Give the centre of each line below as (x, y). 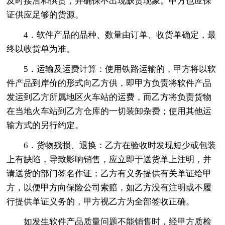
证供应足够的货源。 (45, 15)
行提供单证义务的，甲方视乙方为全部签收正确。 (101, 201)
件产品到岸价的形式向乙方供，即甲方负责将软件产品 (109, 83)
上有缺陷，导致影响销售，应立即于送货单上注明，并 (109, 159)
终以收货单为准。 (41, 49)
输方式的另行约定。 (45, 125)
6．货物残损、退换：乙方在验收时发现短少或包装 (120, 145)
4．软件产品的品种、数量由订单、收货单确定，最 (120, 35)
